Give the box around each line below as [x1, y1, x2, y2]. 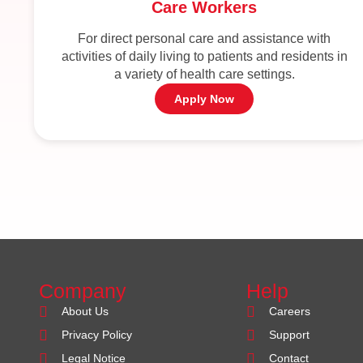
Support [268, 328, 310, 342]
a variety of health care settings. [113, 67, 295, 82]
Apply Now [174, 92, 234, 106]
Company [39, 280, 126, 303]
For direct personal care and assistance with [78, 32, 331, 46]
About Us [61, 305, 109, 318]
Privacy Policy [61, 328, 132, 342]
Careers [268, 305, 310, 318]
